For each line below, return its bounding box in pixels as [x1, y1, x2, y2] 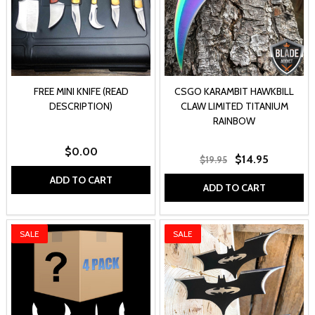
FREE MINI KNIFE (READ [33, 85, 129, 98]
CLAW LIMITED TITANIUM [180, 100, 288, 113]
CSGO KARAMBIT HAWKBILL [174, 85, 294, 98]
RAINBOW [213, 115, 255, 128]
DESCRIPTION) [49, 100, 112, 113]
